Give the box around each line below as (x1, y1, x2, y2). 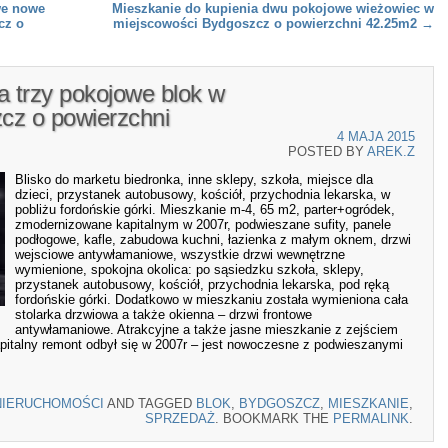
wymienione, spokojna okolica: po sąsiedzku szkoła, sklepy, (15, 262, 364, 278)
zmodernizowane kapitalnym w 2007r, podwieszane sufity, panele (15, 217, 391, 233)
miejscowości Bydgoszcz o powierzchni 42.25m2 (113, 16, 421, 31)
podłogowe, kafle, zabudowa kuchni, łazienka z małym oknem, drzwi (15, 232, 411, 248)
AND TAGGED (104, 395, 196, 411)
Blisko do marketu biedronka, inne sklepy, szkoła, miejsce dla (15, 172, 373, 188)
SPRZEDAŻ (145, 410, 215, 426)
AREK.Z (367, 144, 415, 159)
